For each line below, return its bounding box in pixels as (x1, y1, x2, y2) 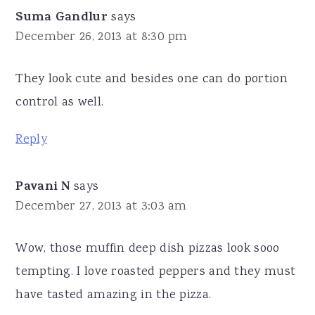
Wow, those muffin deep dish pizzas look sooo (15, 239, 280, 258)
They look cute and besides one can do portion (15, 70, 288, 89)
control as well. (15, 93, 104, 112)
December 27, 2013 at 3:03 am (15, 197, 187, 216)
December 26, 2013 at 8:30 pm (15, 27, 188, 46)
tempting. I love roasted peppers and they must (15, 262, 296, 281)
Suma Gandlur (15, 7, 108, 29)
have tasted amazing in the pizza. (15, 285, 212, 304)
